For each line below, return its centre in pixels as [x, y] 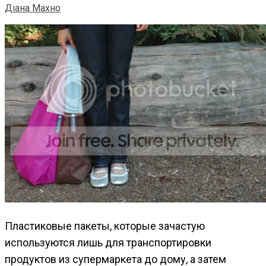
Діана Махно [33, 8]
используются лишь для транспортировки [108, 242]
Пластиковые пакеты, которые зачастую [105, 226]
